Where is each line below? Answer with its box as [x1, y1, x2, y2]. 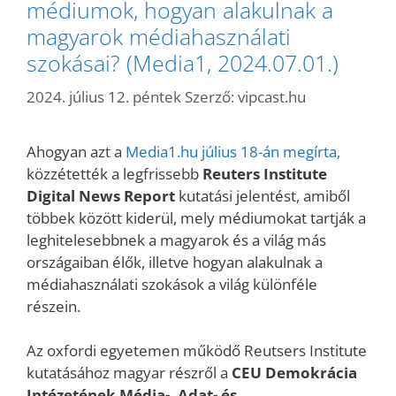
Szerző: [185, 86, 238, 107]
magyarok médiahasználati [27, 21, 291, 51]
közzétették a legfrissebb [27, 163, 202, 184]
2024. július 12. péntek [27, 86, 181, 107]
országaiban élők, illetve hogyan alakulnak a [27, 251, 323, 272]
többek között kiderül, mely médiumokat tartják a [27, 207, 366, 228]
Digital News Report [27, 185, 179, 206]
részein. [27, 295, 80, 316]
